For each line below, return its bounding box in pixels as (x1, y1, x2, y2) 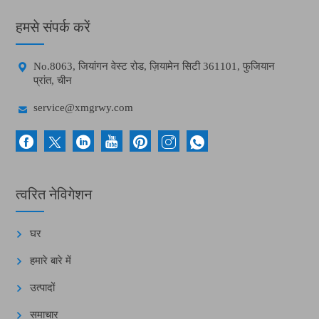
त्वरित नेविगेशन (16, 186, 93, 202)
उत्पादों (30, 281, 56, 293)
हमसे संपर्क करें (16, 19, 91, 35)
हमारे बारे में (30, 254, 72, 266)
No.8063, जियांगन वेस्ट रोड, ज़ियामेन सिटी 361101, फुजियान (33, 60, 276, 72)
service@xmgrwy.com (33, 101, 134, 113)
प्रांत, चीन (33, 74, 73, 86)
